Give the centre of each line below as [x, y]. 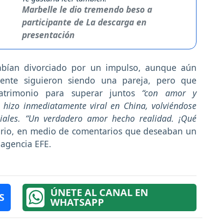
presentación [48, 35]
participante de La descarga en [84, 22]
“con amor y [166, 93]
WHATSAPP [77, 202]
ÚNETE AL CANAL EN [99, 193]
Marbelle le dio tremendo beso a [87, 10]
